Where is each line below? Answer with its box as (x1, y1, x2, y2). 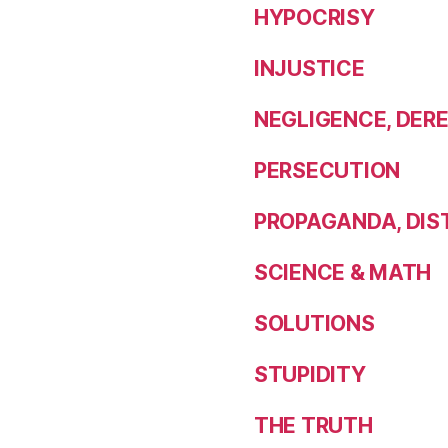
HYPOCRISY (254, 5, 375, 30)
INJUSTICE (254, 56, 365, 81)
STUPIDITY (254, 362, 366, 387)
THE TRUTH (254, 413, 373, 438)
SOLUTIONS (254, 311, 375, 336)
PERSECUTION (254, 158, 401, 183)
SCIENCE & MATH (254, 260, 432, 285)
